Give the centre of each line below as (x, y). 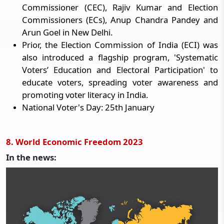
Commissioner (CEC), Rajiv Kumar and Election (120, 7)
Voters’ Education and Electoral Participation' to (120, 70)
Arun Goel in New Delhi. (67, 32)
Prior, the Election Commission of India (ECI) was (120, 45)
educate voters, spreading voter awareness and (120, 82)
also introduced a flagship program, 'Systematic (120, 57)
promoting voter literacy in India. (85, 95)
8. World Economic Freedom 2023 (74, 142)
